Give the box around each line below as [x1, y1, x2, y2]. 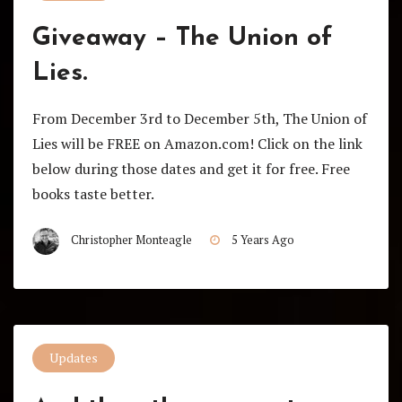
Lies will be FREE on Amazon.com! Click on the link [31, 133, 363, 153]
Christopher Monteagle [70, 232, 192, 248]
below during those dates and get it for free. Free [31, 158, 350, 179]
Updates [48, 349, 98, 367]
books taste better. [31, 183, 154, 204]
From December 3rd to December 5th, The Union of [31, 108, 367, 128]
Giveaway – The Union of [31, 25, 332, 51]
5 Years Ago [231, 232, 294, 248]
